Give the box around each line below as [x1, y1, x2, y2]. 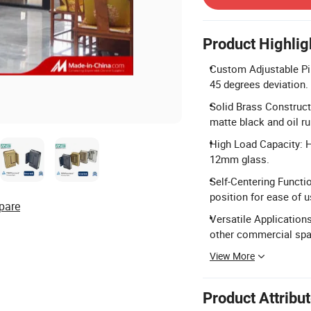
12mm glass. [210, 152, 269, 166]
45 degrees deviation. [210, 77, 308, 91]
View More [210, 249, 255, 262]
